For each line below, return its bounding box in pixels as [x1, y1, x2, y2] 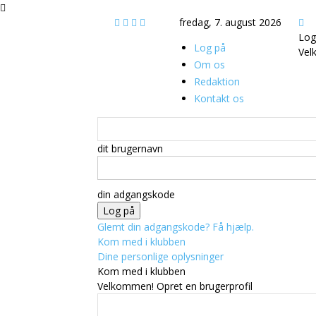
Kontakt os [194, 92, 244, 105]
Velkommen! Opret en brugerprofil [97, 279, 253, 293]
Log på [194, 41, 226, 54]
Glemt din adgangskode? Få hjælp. [97, 220, 254, 233]
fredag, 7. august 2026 [179, 16, 281, 29]
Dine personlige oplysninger [97, 250, 224, 263]
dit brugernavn [97, 142, 163, 155]
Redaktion [194, 75, 240, 88]
